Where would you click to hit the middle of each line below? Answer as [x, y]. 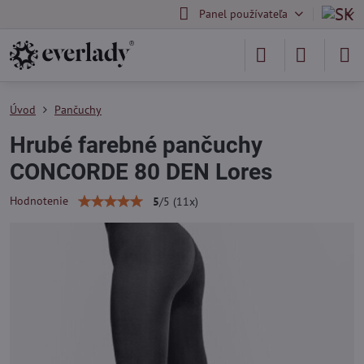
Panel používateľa [243, 14]
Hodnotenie [39, 201]
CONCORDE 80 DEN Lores [141, 172]
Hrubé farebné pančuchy [136, 145]
